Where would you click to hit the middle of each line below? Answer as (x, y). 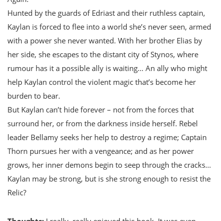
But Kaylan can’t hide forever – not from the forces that (101, 109)
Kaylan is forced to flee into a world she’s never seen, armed (109, 26)
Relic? (17, 192)
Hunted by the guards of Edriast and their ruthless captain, (106, 13)
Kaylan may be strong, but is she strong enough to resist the (109, 178)
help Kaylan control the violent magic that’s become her (102, 82)
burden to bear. (34, 95)
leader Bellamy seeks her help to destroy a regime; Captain (107, 137)
